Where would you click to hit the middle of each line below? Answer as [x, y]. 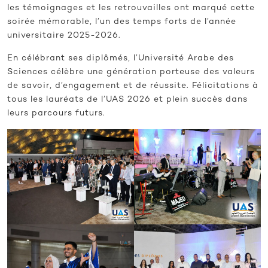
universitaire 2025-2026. [64, 36]
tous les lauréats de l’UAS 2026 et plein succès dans [127, 100]
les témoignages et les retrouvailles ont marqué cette [131, 8]
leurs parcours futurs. [56, 114]
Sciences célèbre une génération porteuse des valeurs [131, 72]
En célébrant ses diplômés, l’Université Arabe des [121, 59]
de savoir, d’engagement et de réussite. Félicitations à [133, 86]
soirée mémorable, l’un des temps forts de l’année [122, 22]
